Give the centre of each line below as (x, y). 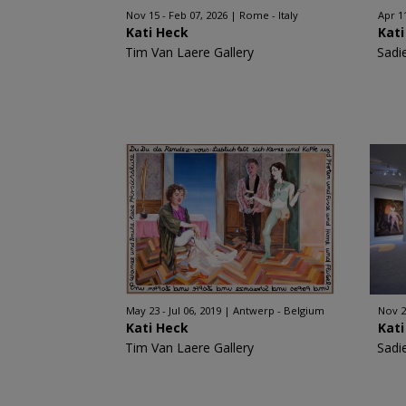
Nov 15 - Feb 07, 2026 (176, 15)
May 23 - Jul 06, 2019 (173, 310)
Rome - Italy (268, 15)
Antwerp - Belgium (278, 310)
